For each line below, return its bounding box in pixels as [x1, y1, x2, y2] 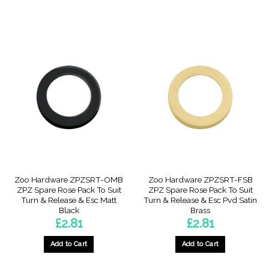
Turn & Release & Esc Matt [21, 195, 116, 205]
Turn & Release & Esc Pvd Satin [144, 195, 257, 205]
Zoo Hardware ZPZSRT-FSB [148, 175, 253, 185]
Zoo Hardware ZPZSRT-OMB [14, 175, 123, 185]
